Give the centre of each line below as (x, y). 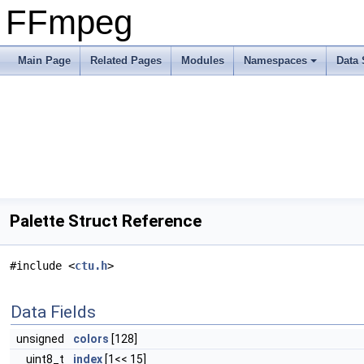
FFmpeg (69, 22)
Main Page (44, 61)
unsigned (41, 339)
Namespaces (275, 61)
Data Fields (53, 312)
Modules (203, 61)
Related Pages (126, 61)
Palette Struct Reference (106, 221)
